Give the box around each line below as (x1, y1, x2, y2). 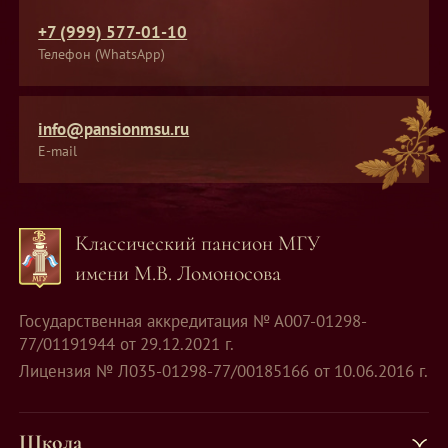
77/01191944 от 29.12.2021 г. (19, 332, 235, 355)
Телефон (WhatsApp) (38, 43, 166, 63)
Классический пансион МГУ (75, 230, 321, 257)
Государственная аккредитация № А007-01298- (19, 309, 368, 332)
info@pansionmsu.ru (38, 117, 190, 140)
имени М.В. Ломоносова (75, 260, 282, 287)
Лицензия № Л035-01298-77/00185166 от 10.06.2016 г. (19, 360, 429, 383)
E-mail (38, 140, 78, 160)
